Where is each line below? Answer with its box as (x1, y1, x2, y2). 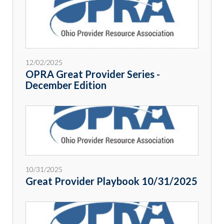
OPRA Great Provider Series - (25, 68, 160, 80)
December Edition (25, 79, 106, 91)
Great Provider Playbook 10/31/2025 (25, 175, 197, 187)
